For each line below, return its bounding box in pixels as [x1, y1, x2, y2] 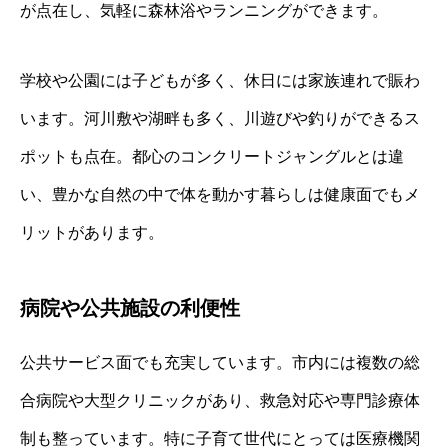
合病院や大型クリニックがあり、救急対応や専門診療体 [20, 392, 420, 410]
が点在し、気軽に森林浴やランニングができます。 [20, 2, 388, 20]
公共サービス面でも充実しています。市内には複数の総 [20, 354, 420, 372]
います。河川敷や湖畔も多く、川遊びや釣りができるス [20, 110, 420, 128]
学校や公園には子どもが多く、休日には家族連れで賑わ [20, 72, 420, 90]
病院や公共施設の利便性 [20, 297, 240, 320]
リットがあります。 [20, 224, 164, 242]
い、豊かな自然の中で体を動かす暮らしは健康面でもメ [20, 186, 420, 204]
